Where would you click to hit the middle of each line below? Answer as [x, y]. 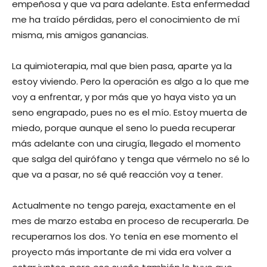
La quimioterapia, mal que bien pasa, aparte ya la [122, 66]
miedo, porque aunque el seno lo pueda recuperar [124, 128]
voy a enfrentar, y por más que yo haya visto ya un [124, 97]
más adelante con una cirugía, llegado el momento [126, 143]
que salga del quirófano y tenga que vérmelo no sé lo [131, 159]
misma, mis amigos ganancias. [80, 35]
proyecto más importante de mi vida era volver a [122, 252]
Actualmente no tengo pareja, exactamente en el [124, 205]
